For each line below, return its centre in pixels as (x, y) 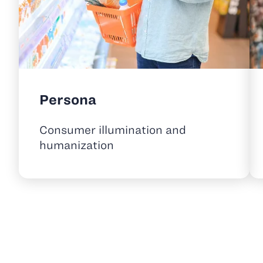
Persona (68, 99)
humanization (78, 145)
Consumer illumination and (113, 130)
